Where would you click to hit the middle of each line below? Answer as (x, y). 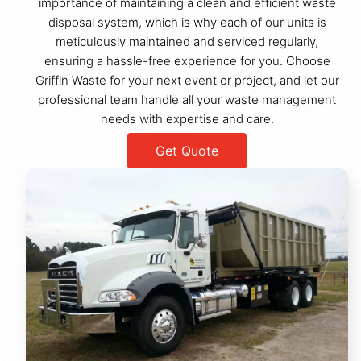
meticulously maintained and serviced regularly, (187, 41)
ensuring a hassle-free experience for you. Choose (187, 60)
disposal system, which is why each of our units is (187, 22)
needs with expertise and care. (187, 118)
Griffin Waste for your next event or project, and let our (187, 80)
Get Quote (187, 150)
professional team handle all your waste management (187, 99)
